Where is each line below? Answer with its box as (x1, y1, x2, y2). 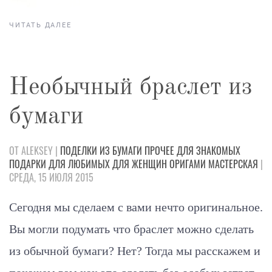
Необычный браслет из (9, 75, 252, 100)
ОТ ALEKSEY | (9, 143, 60, 158)
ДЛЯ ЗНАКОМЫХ (177, 143, 240, 158)
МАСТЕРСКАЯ (208, 156, 258, 171)
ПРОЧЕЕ (144, 143, 174, 158)
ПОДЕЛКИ (60, 143, 97, 158)
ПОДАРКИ (9, 156, 46, 171)
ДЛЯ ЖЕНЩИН (112, 156, 167, 171)
